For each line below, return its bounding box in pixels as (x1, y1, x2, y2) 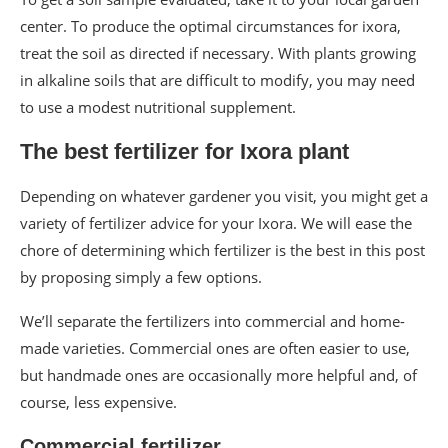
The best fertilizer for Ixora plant (20, 138, 349, 164)
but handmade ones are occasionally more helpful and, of (20, 364, 417, 385)
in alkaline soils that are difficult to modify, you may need (20, 69, 415, 90)
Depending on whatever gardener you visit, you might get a (20, 185, 428, 206)
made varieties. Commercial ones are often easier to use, (20, 337, 410, 358)
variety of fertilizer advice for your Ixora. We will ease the (20, 212, 412, 233)
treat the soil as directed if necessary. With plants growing (20, 42, 416, 63)
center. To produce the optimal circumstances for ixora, (20, 15, 401, 36)
